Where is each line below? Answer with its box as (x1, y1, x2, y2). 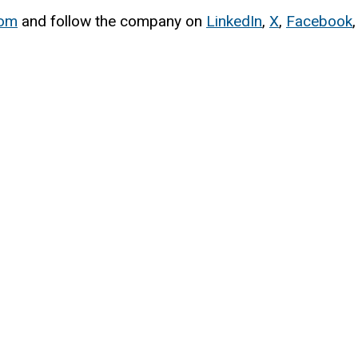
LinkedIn (206, 11, 262, 30)
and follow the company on (18, 11, 206, 30)
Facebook (286, 11, 352, 30)
